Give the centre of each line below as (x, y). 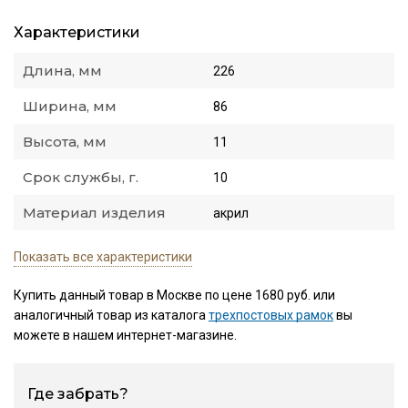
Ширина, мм (70, 107)
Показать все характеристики (103, 257)
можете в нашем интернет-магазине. (125, 336)
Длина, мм (62, 71)
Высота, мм (65, 142)
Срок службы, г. (81, 178)
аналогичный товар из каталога (111, 316)
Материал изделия (94, 213)
